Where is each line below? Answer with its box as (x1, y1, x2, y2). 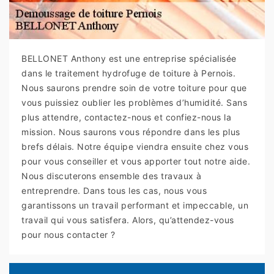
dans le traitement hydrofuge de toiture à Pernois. (21, 68, 235, 79)
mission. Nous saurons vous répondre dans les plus (21, 127, 240, 138)
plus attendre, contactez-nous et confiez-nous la (21, 112, 231, 123)
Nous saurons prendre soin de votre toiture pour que (21, 83, 247, 94)
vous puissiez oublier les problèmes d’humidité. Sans (21, 97, 247, 108)
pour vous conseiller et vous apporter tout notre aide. (21, 156, 250, 167)
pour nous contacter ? (21, 229, 116, 240)
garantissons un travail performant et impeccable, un (21, 200, 248, 211)
